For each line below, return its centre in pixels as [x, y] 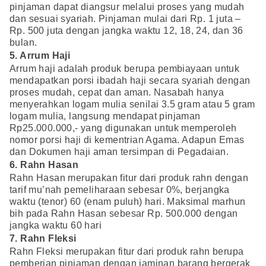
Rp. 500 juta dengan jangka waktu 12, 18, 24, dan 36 [126, 31]
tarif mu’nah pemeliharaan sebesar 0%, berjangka [120, 190]
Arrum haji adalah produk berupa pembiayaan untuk [125, 69]
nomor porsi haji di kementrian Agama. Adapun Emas [127, 140]
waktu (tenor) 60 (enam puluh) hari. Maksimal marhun [128, 202]
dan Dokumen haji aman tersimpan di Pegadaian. [119, 152]
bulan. [23, 43]
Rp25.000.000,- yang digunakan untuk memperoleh [123, 128]
